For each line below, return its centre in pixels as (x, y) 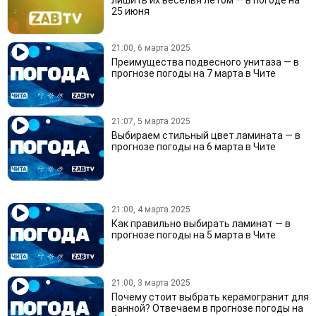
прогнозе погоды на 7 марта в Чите (193, 74)
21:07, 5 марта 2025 (151, 122)
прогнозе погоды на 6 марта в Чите (193, 147)
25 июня (130, 11)
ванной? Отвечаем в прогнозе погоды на (207, 308)
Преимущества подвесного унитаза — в (205, 62)
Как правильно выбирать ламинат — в (201, 223)
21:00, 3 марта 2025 (151, 282)
